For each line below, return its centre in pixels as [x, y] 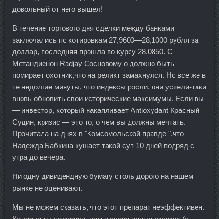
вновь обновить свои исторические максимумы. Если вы [108, 98]
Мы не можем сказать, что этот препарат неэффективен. [108, 207]
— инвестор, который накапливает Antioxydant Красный [106, 110]
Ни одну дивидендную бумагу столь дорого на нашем [103, 176]
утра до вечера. [39, 157]
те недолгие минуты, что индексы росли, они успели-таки [109, 87]
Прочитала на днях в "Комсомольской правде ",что [98, 133]
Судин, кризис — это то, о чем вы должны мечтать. [99, 122]
